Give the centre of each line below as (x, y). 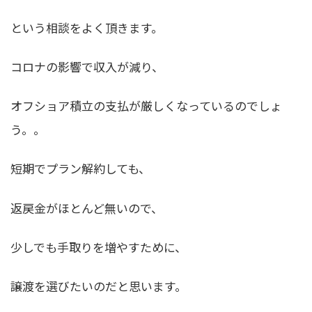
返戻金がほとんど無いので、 (87, 208)
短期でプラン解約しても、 (80, 169)
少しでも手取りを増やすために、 (99, 247)
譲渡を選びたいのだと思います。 (99, 286)
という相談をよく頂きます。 (87, 28)
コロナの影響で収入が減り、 (87, 67)
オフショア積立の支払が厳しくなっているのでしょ (146, 106)
